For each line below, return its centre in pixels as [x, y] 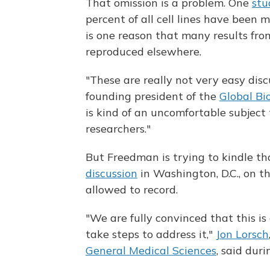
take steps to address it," [151, 234]
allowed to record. [132, 190]
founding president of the [152, 96]
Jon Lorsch [242, 234]
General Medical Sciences [151, 250]
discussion [111, 173]
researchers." [118, 129]
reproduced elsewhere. [143, 52]
